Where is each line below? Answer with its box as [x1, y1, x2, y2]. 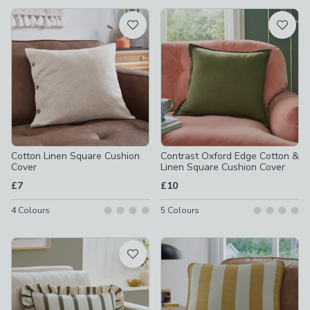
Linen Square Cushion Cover [161, 161, 285, 174]
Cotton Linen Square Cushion [11, 149, 140, 163]
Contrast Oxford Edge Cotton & [161, 149, 299, 163]
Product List [10, 8, 71, 24]
